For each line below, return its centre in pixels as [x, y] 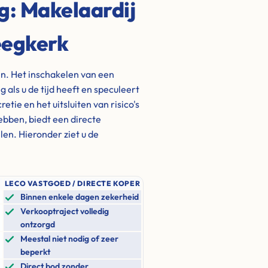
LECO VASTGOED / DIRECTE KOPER [72, 183]
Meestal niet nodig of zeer [69, 239]
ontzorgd [38, 224]
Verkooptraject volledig [65, 211]
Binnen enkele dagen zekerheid [80, 197]
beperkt [35, 252]
